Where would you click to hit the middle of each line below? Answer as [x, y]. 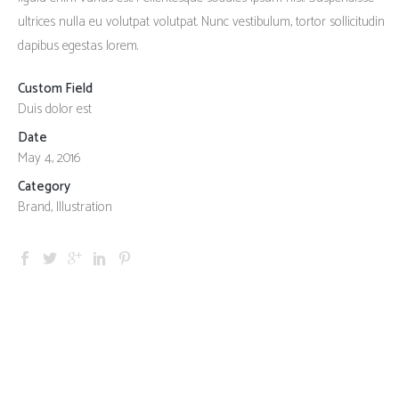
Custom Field [55, 89]
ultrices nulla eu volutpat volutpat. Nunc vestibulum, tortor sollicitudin [201, 22]
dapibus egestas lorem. [77, 46]
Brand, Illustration [65, 207]
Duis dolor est [54, 109]
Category [44, 187]
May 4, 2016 [49, 158]
